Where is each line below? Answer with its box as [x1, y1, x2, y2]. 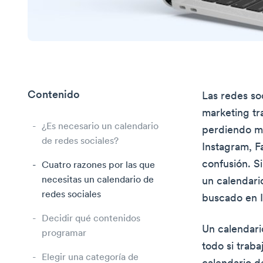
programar [42, 228, 86, 238]
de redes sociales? [42, 136, 119, 146]
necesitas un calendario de [42, 175, 154, 185]
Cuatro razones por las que [42, 160, 155, 170]
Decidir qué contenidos [42, 214, 140, 224]
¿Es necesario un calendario [42, 122, 159, 131]
